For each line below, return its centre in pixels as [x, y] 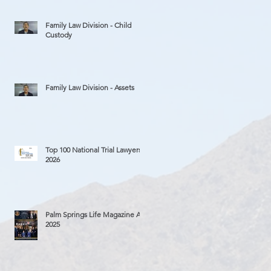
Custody [59, 34]
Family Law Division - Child [88, 25]
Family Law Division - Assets [90, 87]
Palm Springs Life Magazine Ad [95, 214]
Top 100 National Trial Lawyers [93, 149]
